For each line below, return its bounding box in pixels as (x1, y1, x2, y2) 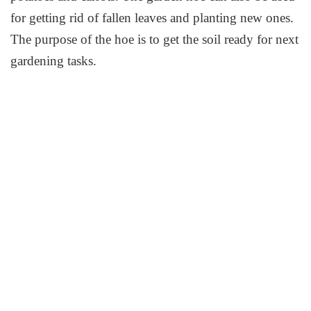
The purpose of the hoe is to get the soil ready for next (10, 32, 299, 47)
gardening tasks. (10, 53, 97, 69)
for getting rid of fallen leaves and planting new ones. (10, 10, 294, 26)
